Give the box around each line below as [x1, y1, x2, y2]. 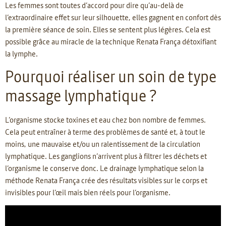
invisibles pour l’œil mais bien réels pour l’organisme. [5, 187, 171, 197]
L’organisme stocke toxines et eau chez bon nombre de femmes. [5, 114, 206, 125]
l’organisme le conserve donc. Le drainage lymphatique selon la [5, 162, 204, 173]
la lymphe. [5, 48, 38, 59]
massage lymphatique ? [5, 85, 156, 105]
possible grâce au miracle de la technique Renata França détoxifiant [5, 36, 216, 47]
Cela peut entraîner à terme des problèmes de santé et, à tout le [5, 126, 205, 137]
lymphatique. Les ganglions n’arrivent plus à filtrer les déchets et [5, 150, 207, 161]
